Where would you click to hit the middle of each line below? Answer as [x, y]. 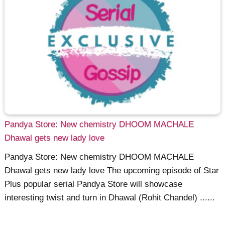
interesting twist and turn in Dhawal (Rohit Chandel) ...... [110, 197]
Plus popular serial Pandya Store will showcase [94, 184]
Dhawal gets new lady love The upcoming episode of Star [112, 170]
